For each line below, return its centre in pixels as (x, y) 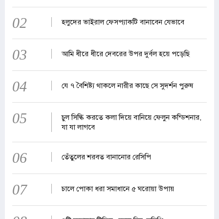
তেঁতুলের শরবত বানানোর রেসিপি (106, 157)
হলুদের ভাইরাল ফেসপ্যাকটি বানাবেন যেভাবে (123, 22)
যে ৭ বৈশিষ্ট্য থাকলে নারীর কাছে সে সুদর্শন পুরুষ (127, 86)
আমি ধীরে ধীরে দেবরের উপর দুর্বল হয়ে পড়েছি (125, 54)
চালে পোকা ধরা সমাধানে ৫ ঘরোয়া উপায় (118, 189)
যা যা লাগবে (78, 127)
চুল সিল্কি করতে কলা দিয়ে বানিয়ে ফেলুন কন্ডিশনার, (131, 118)
